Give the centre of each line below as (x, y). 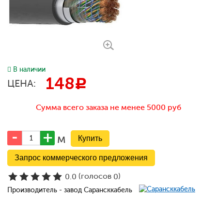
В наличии (29, 70)
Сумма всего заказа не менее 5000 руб (108, 107)
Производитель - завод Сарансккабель (71, 190)
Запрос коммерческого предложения (81, 158)
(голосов (95, 176)
